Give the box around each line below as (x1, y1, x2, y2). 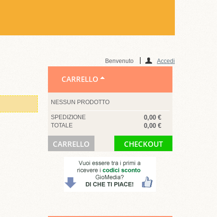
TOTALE (50, 122, 73, 129)
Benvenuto (105, 57, 135, 64)
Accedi (157, 57, 175, 64)
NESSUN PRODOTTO (50, 98, 109, 106)
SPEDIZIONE (50, 113, 86, 121)
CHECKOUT (124, 139, 163, 149)
